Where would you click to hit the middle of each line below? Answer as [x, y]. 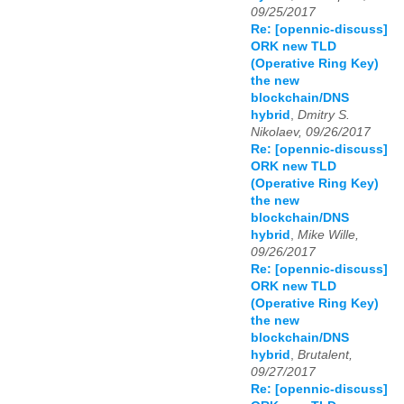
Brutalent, [325, 355]
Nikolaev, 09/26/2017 [311, 133]
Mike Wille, [328, 235]
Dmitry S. [324, 115]
